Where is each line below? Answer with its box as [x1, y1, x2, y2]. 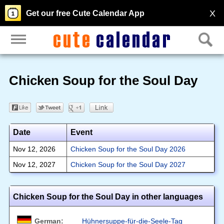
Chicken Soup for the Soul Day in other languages [12, 192, 203, 201]
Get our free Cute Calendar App [26, 9, 144, 17]
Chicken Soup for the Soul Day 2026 [70, 144, 185, 153]
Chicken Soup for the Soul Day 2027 [70, 160, 185, 168]
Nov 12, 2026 [12, 144, 55, 153]
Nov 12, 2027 [12, 160, 55, 168]
